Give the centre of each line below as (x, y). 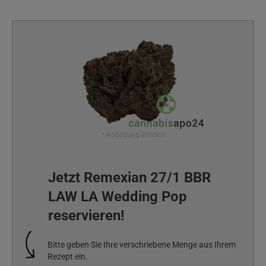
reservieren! (86, 216)
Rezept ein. (67, 257)
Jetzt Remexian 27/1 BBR (129, 178)
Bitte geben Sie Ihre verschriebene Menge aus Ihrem (141, 245)
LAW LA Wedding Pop (118, 197)
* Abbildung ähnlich (133, 135)
